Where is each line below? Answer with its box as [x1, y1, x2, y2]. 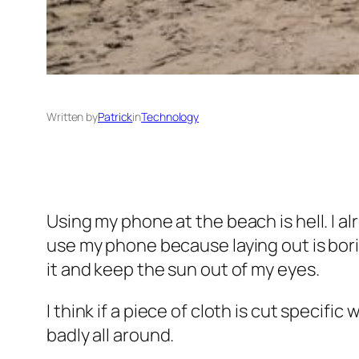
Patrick [98, 109, 133, 125]
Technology [141, 109, 200, 125]
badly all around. [46, 323, 175, 348]
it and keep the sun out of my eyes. [46, 257, 320, 282]
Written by [46, 109, 98, 125]
